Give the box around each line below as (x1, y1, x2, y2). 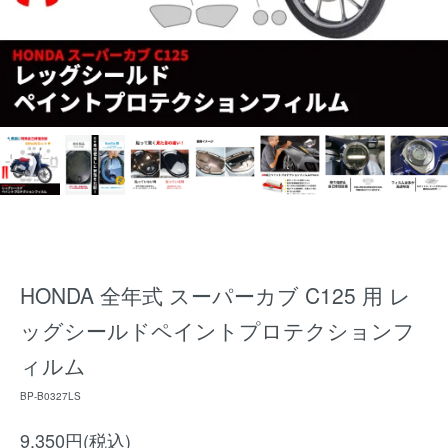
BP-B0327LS (20, 389, 81, 403)
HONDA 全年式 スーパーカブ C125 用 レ (20, 280, 411, 310)
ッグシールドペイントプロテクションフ (20, 315, 415, 345)
